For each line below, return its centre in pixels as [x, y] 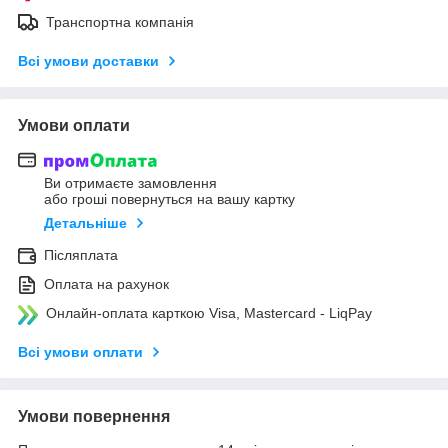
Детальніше [85, 223]
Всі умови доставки [88, 60]
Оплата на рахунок [106, 284]
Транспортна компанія [120, 21]
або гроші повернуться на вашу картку [169, 199]
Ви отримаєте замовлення [130, 183]
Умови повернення [94, 417]
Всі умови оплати [80, 352]
